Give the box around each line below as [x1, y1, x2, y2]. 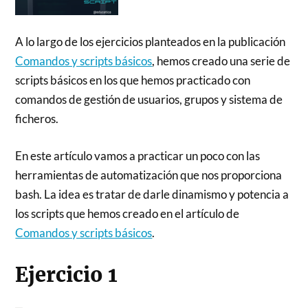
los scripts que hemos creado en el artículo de [15, 206, 240, 221]
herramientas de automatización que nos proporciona [15, 167, 283, 182]
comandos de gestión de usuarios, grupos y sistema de [15, 92, 283, 107]
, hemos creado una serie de [152, 54, 291, 68]
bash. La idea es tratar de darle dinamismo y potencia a [15, 186, 289, 201]
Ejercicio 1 [15, 262, 118, 287]
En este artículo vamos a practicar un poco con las [15, 148, 261, 163]
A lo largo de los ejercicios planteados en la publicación [15, 34, 286, 49]
